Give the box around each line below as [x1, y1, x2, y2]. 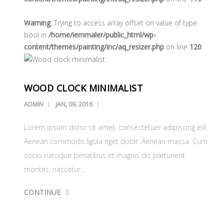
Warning [23, 18, 50, 28]
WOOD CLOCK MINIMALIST [23, 82, 143, 94]
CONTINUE [23, 187, 60, 197]
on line [163, 42, 189, 52]
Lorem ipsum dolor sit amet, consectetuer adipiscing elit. [23, 122, 208, 132]
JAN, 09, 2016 [55, 100, 92, 109]
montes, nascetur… [23, 164, 85, 174]
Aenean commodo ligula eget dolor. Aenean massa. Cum [23, 136, 207, 146]
